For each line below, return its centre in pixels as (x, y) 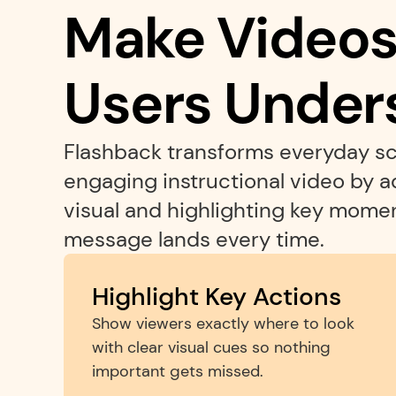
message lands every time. (194, 239)
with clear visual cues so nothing (211, 347)
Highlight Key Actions (217, 297)
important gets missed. (178, 371)
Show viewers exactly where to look (223, 324)
